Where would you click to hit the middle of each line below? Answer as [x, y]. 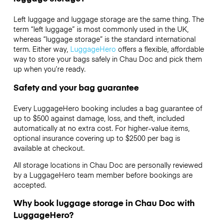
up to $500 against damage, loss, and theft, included [99, 118]
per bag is [163, 138]
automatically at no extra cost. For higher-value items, [101, 128]
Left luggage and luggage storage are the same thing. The [109, 19]
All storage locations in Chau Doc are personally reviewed [108, 165]
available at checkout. [49, 148]
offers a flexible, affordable [160, 49]
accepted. [31, 184]
